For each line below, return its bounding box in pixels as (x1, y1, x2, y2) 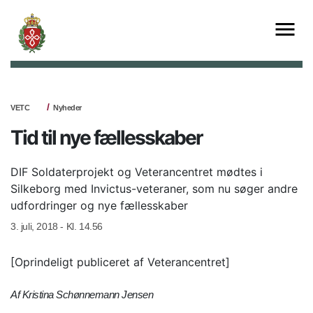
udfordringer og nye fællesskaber (10, 198, 188, 212)
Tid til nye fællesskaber (10, 125, 203, 150)
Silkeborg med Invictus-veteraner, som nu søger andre (10, 181, 298, 196)
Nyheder (53, 103, 82, 112)
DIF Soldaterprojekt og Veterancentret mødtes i (10, 164, 263, 179)
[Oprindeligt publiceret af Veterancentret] (10, 254, 230, 269)
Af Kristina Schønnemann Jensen (10, 288, 153, 300)
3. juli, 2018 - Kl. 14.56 (10, 220, 103, 232)
